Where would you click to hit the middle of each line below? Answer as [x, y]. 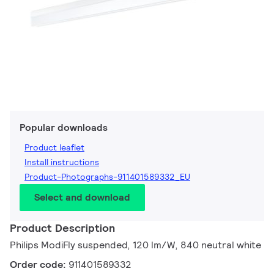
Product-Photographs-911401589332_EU [107, 177]
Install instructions [62, 162]
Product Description [62, 228]
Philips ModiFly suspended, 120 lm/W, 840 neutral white [135, 245]
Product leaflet [54, 148]
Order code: [39, 265]
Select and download [82, 198]
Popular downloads [64, 128]
